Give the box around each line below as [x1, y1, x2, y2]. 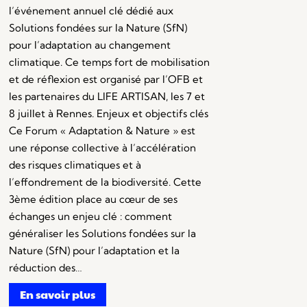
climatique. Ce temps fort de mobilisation [8, 56, 210, 69]
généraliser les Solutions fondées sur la [8, 227, 196, 241]
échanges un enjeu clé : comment [8, 210, 172, 223]
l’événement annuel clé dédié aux [8, 4, 173, 18]
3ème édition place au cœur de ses [8, 193, 177, 206]
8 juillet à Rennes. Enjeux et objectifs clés [8, 107, 208, 121]
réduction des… [8, 261, 82, 275]
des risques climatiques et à [8, 158, 141, 172]
